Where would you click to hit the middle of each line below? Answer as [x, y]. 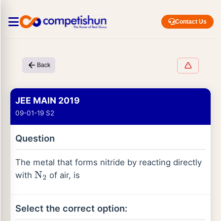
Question [35, 138]
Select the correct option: [71, 208]
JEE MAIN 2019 [48, 100]
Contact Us [191, 22]
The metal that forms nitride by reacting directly [109, 162]
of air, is [63, 175]
